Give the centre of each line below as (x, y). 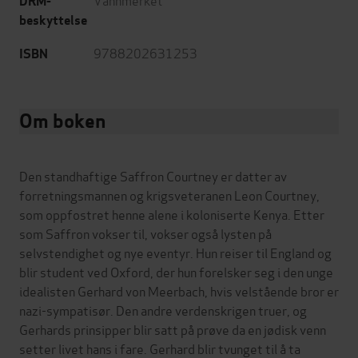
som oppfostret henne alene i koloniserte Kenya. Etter (172, 214)
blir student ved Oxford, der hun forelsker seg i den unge (176, 272)
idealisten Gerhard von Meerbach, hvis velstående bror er (179, 291)
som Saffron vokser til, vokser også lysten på (145, 233)
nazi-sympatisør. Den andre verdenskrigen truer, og (163, 310)
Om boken (62, 121)
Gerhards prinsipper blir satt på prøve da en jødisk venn (173, 329)
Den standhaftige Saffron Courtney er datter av (153, 176)
